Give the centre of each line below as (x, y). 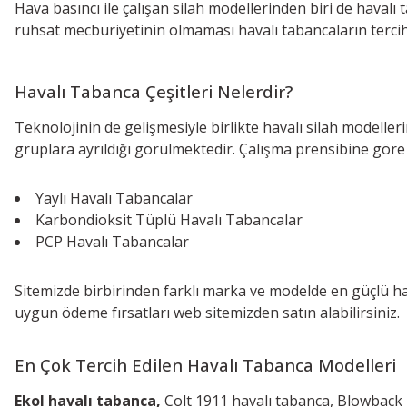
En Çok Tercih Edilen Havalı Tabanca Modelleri (205, 364)
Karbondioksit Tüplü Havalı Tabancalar (169, 219)
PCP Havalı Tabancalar (112, 241)
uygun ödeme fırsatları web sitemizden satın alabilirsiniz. (209, 312)
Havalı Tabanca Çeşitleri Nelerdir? (156, 91)
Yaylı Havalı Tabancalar (114, 198)
